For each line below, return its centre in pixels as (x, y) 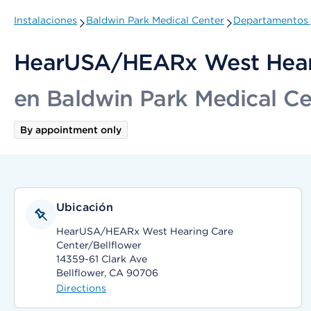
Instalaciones (45, 20)
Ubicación (85, 207)
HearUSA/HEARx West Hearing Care (145, 231)
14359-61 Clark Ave (102, 259)
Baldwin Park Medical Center (155, 20)
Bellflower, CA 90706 (107, 273)
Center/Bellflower (99, 245)
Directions (81, 288)
